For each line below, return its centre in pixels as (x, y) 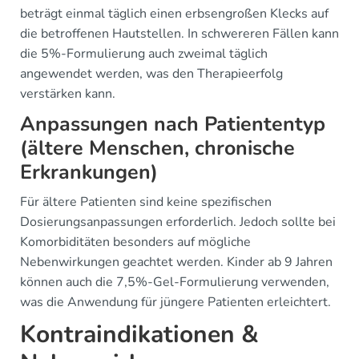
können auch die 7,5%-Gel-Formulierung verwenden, (175, 282)
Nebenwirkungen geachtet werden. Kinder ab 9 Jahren (176, 262)
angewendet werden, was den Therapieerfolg (151, 74)
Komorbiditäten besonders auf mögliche (135, 242)
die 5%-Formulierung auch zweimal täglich (144, 54)
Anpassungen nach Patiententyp (173, 124)
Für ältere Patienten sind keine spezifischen (146, 202)
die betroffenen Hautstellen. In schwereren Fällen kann (179, 34)
